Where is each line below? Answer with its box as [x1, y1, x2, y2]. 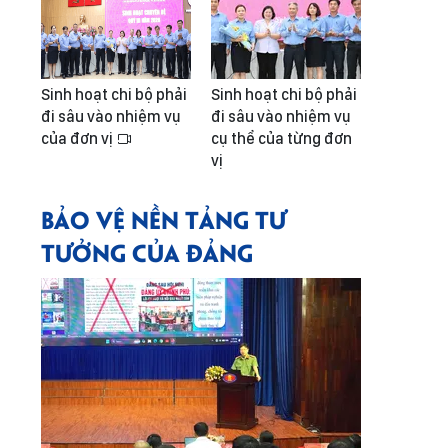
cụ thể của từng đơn [211, 129, 352, 148]
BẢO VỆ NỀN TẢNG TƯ [41, 202, 286, 235]
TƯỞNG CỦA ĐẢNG [41, 235, 253, 268]
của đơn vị [41, 129, 116, 148]
